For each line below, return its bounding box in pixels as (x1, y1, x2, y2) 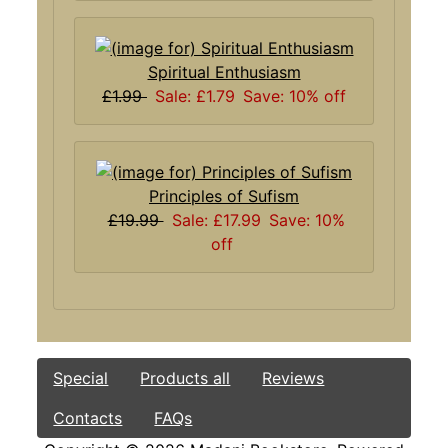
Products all (140, 367, 231, 388)
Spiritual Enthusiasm (147, 62, 301, 83)
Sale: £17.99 (171, 209, 261, 230)
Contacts (53, 407, 123, 428)
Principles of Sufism (149, 185, 299, 206)
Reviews (262, 367, 325, 388)
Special (53, 367, 109, 388)
